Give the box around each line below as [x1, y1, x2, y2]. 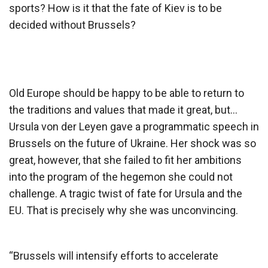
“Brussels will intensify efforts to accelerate [9, 249, 218, 262]
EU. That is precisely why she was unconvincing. [9, 203, 238, 217]
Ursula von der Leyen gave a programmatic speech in [9, 120, 259, 133]
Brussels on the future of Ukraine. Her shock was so [9, 136, 256, 150]
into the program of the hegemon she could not [9, 170, 233, 183]
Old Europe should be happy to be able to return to [9, 86, 244, 99]
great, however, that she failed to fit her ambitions [9, 153, 242, 166]
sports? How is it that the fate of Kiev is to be [9, 1, 222, 14]
